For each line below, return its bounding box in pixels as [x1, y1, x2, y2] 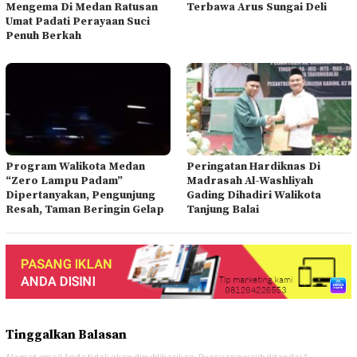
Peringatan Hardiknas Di [186, 159, 320, 174]
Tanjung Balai [186, 202, 259, 217]
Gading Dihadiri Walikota [186, 187, 321, 202]
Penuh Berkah [6, 28, 81, 43]
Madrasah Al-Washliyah [186, 173, 313, 188]
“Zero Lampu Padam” [6, 173, 123, 188]
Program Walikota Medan [6, 159, 145, 174]
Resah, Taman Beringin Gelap [6, 202, 164, 217]
